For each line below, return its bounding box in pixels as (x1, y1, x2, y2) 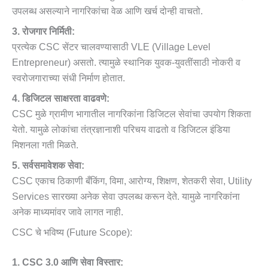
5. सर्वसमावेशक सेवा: (12, 160, 84, 171)
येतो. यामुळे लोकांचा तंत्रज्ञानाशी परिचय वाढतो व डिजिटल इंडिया (12, 124, 230, 135)
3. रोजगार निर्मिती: (12, 26, 75, 37)
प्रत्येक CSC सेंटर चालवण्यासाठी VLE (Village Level (12, 42, 211, 53)
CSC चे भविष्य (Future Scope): (12, 227, 132, 238)
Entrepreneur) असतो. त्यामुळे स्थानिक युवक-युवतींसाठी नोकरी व (12, 57, 240, 68)
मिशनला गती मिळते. (12, 140, 78, 151)
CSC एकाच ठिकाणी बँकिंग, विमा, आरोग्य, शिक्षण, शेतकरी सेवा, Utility (12, 176, 252, 187)
